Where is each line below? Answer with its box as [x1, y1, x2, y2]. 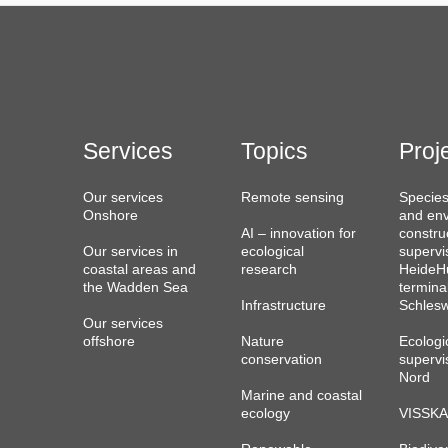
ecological [240, 244, 304, 260]
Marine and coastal [240, 388, 362, 404]
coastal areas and [82, 262, 196, 278]
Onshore [82, 208, 138, 224]
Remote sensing [240, 190, 344, 206]
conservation [240, 352, 322, 368]
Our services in [82, 244, 178, 260]
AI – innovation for [240, 226, 356, 242]
